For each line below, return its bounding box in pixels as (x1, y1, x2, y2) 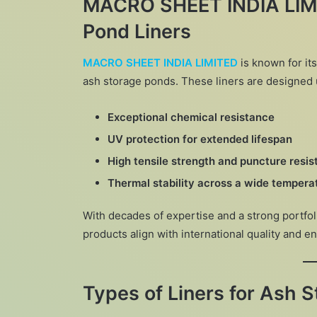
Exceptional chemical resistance (108, 110, 275, 125)
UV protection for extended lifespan (108, 132, 292, 146)
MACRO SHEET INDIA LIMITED (83, 56, 238, 70)
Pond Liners (83, 19, 191, 43)
